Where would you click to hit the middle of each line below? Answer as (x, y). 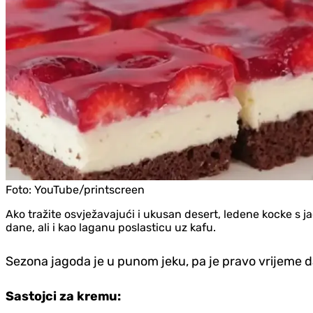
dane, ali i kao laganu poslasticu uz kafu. (111, 228)
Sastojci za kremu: (63, 297)
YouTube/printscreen (89, 190)
